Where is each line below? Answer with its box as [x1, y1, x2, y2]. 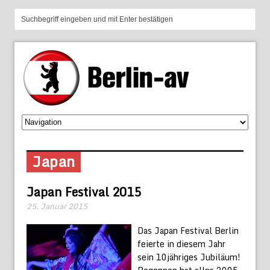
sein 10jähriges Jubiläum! [137, 250, 240, 264]
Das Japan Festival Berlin [137, 223, 239, 237]
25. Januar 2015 [27, 199, 87, 213]
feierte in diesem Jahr [137, 236, 225, 251]
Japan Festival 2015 [27, 181, 141, 202]
